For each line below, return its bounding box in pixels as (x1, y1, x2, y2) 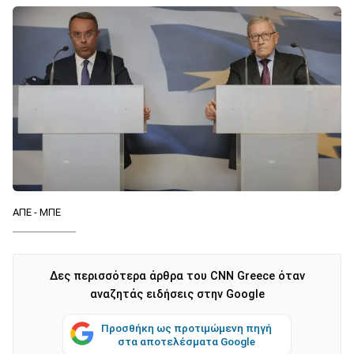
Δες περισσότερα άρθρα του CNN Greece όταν (49, 269, 305, 283)
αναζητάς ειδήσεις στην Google (89, 287, 265, 301)
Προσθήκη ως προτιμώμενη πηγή (101, 321, 272, 334)
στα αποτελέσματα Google (118, 334, 255, 348)
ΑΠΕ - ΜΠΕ (13, 205, 61, 218)
